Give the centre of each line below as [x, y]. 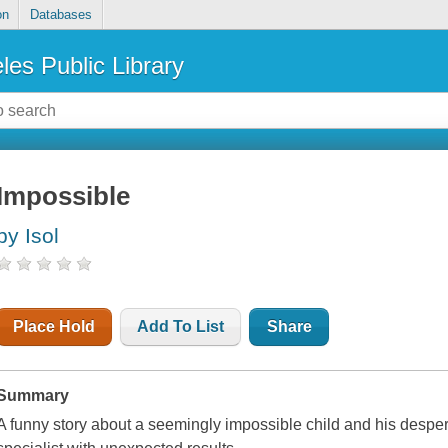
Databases [60, 15]
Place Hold [54, 327]
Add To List [181, 327]
